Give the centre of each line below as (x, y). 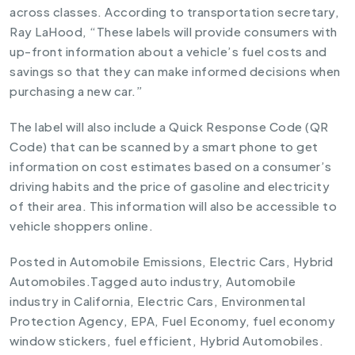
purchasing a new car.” (76, 90)
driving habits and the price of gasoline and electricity (170, 185)
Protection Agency (67, 320)
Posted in (40, 261)
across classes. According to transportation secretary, (174, 11)
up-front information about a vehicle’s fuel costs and (168, 51)
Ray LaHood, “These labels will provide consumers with (174, 31)
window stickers (58, 340)
